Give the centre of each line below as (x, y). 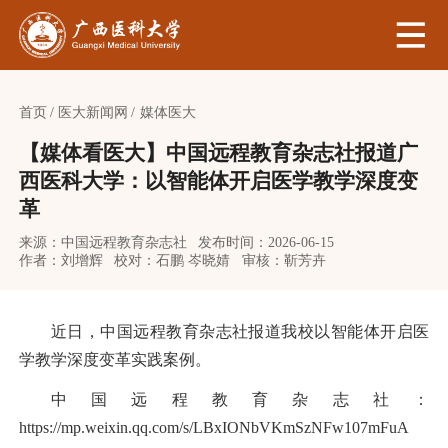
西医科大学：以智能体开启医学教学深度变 (218, 180)
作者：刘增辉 (60, 261)
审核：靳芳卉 (283, 261)
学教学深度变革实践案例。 (114, 360)
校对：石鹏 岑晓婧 (172, 261)
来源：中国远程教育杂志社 (102, 243)
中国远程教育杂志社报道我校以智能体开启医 (265, 332)
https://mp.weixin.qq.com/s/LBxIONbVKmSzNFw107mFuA (213, 428)
